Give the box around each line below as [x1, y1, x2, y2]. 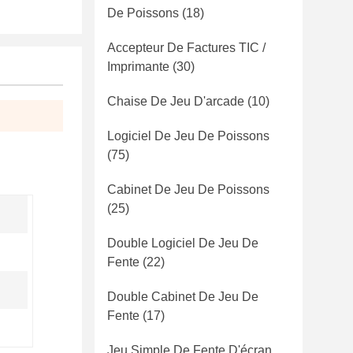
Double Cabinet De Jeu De [107, 290, 258, 303]
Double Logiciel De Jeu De [107, 236, 258, 250]
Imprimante [107, 60, 169, 73]
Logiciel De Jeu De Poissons [107, 129, 269, 143]
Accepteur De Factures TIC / [107, 41, 266, 54]
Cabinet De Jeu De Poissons [107, 183, 269, 196]
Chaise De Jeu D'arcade [107, 95, 244, 108]
